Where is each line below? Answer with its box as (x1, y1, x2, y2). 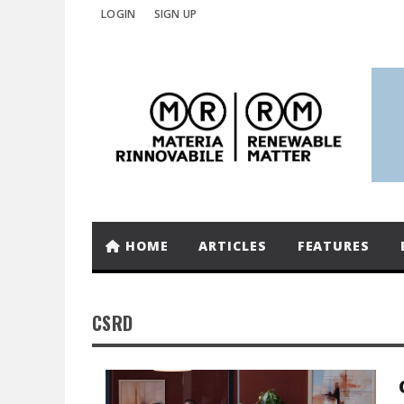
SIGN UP (153, 6, 197, 22)
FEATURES (297, 237, 370, 254)
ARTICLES (198, 237, 267, 254)
